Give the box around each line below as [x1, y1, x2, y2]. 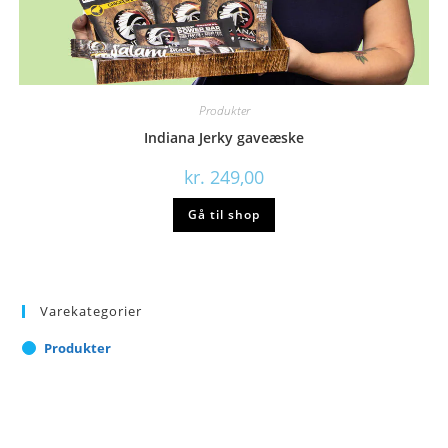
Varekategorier [40, 301, 143, 320]
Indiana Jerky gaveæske [144, 128, 304, 148]
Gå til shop [188, 206, 260, 224]
